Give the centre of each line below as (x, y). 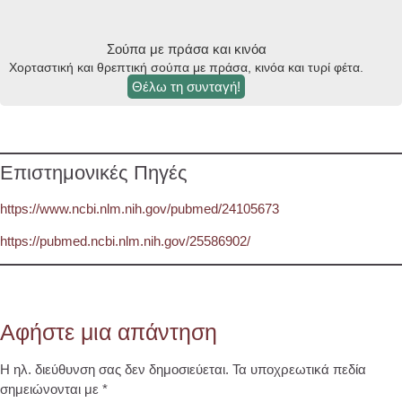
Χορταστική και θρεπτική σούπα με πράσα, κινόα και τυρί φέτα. (186, 68)
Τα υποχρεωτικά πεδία (299, 369)
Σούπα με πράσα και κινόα (186, 50)
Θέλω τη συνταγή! (186, 87)
